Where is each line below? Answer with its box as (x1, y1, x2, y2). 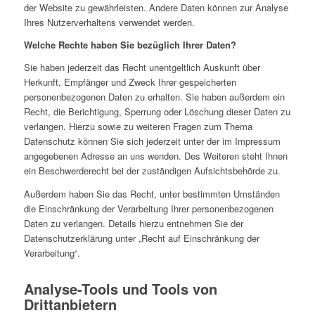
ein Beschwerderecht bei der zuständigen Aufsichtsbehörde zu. (23, 164, 281, 178)
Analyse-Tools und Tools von (23, 278, 217, 299)
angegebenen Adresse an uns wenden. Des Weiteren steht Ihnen (23, 149, 288, 163)
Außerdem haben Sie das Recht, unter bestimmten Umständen (23, 186, 280, 200)
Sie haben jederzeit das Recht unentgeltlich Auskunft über (23, 60, 260, 75)
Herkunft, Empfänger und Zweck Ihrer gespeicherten (23, 75, 236, 89)
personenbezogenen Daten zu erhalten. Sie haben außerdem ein (23, 90, 285, 104)
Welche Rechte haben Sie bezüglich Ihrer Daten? (23, 38, 236, 52)
